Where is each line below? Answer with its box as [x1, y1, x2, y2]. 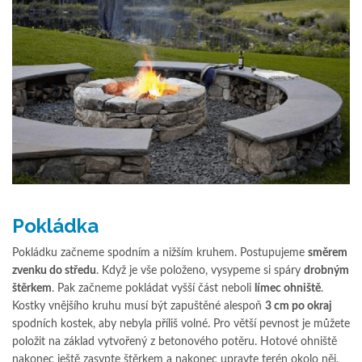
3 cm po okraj [265, 300, 332, 312]
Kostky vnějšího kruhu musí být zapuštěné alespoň [12, 300, 265, 312]
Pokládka [12, 213, 99, 238]
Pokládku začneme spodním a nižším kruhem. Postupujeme [12, 246, 308, 259]
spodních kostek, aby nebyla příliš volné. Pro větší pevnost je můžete [12, 318, 350, 330]
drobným [304, 264, 349, 276]
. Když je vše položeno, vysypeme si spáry [96, 264, 304, 276]
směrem [308, 246, 347, 259]
